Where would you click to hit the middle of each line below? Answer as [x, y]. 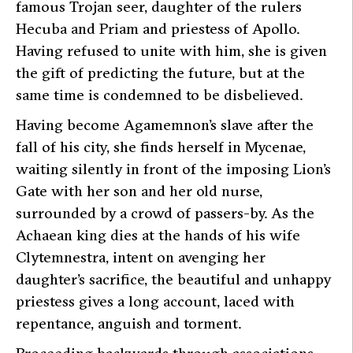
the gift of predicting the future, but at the [160, 72]
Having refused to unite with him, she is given [171, 50]
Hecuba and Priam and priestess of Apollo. [159, 28]
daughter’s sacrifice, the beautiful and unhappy [173, 279]
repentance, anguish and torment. [128, 323]
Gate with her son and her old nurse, [139, 190]
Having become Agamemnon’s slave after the [165, 124]
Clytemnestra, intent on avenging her [141, 256]
